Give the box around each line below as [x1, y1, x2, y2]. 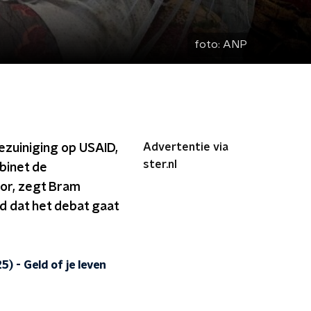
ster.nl [143, 159, 177, 170]
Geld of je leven [24, 260, 106, 271]
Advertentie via [143, 142, 228, 153]
